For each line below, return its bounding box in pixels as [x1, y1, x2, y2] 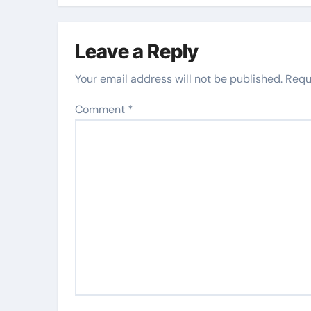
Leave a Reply [75, 39, 199, 63]
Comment [75, 101, 128, 117]
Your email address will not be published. [75, 71, 283, 86]
